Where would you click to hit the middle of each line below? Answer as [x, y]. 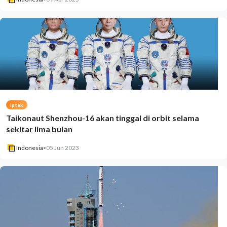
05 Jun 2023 [63, 148]
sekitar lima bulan [39, 129]
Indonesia [30, 148]
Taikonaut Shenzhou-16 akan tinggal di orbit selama [103, 118]
